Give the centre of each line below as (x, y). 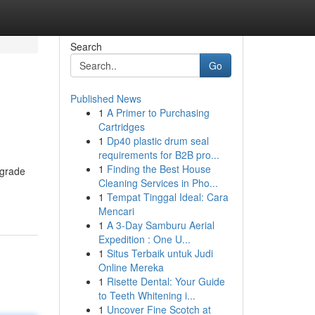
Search (86, 46)
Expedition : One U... (144, 239)
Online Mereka (131, 267)
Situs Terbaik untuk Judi (160, 253)
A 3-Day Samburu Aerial (160, 225)
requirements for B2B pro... (159, 155)
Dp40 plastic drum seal (157, 141)
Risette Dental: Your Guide (166, 281)
